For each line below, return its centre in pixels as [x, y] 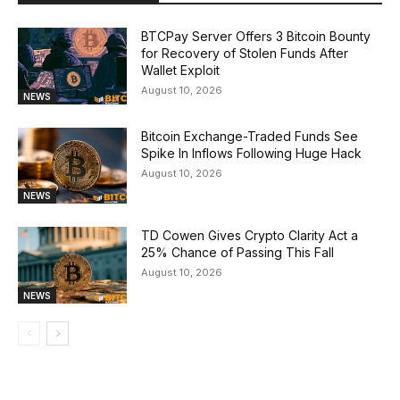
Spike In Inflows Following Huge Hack [254, 153]
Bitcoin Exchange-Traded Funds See [250, 136]
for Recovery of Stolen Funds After [245, 53]
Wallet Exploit [181, 70]
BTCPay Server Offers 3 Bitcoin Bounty [256, 36]
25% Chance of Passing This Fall [238, 253]
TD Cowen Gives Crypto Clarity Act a [250, 236]
